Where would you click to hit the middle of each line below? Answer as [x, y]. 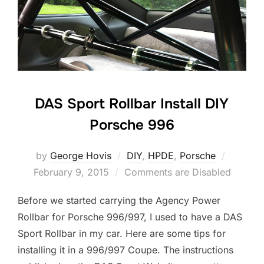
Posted [243, 155]
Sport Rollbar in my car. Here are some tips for [122, 233]
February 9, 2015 [71, 172]
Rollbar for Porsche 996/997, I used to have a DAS [130, 217]
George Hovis [81, 155]
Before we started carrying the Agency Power [119, 200]
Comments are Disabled [177, 172]
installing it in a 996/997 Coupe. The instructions [126, 250]
